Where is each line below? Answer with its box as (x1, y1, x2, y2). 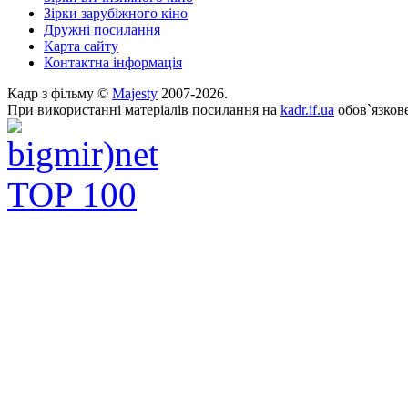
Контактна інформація (44, 55, 182, 70)
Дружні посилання (44, 22, 160, 37)
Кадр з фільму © (7, 86, 112, 101)
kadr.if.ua (280, 102, 334, 117)
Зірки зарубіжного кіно (44, 5, 188, 21)
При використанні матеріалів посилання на (7, 102, 280, 117)
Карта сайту (44, 38, 118, 54)
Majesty (112, 86, 158, 101)
